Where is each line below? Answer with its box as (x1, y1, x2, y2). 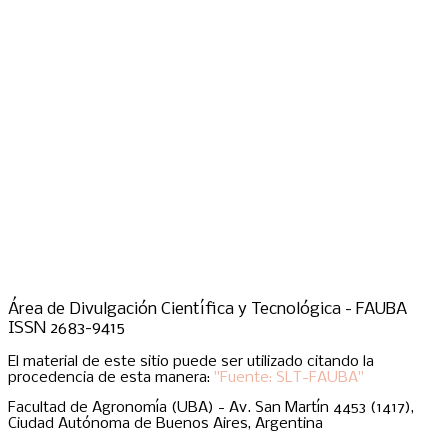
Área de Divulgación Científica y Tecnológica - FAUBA (8, 300, 407, 320)
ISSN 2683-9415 (8, 319, 125, 339)
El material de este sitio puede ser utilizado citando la (8, 354, 374, 371)
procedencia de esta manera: (8, 370, 214, 387)
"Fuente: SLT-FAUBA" (214, 370, 364, 387)
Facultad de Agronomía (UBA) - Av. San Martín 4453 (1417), (8, 400, 414, 417)
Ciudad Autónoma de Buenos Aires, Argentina (8, 416, 323, 433)
